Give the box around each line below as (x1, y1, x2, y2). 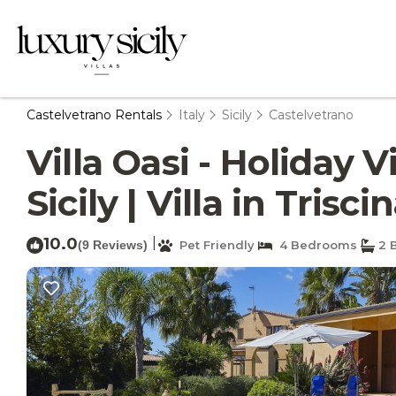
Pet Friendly (172, 238, 255, 252)
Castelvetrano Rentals (27, 107, 165, 123)
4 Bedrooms (272, 238, 357, 252)
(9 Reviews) (78, 238, 148, 252)
